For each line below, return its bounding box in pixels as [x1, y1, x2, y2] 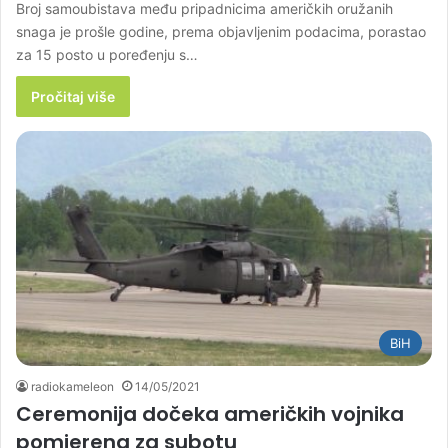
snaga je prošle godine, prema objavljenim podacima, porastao [16, 22, 426, 40]
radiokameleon [31, 378, 114, 394]
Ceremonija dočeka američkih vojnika [16, 399, 404, 428]
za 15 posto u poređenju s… [16, 45, 198, 63]
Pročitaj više [31, 87, 115, 105]
